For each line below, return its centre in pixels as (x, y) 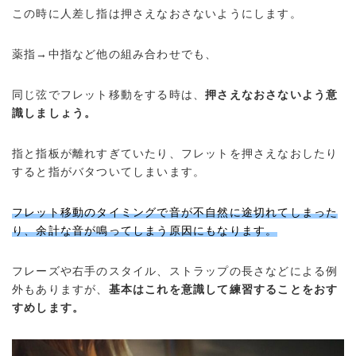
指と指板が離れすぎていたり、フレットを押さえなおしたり (175, 153)
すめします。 (48, 308)
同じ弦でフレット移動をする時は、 (109, 95)
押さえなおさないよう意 (272, 95)
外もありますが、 (60, 289)
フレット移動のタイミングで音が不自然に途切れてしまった (175, 212)
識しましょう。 (54, 113)
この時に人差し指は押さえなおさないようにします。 (157, 14)
